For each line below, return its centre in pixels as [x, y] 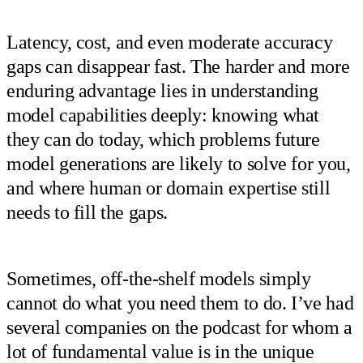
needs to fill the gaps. [87, 212]
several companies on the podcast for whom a [179, 328]
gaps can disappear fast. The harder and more [178, 66]
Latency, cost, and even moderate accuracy [170, 42]
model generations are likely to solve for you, [179, 163]
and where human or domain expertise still [169, 188]
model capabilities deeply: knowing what [163, 115]
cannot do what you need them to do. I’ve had [180, 303]
